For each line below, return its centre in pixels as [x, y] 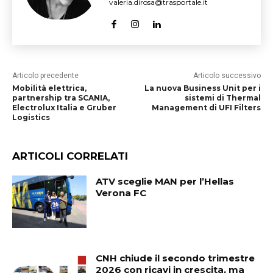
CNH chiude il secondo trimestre [175, 258]
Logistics [31, 117]
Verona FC [121, 193]
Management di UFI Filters [206, 108]
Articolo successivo [227, 76]
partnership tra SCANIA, [61, 98]
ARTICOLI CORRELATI [70, 156]
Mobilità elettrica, [49, 88]
